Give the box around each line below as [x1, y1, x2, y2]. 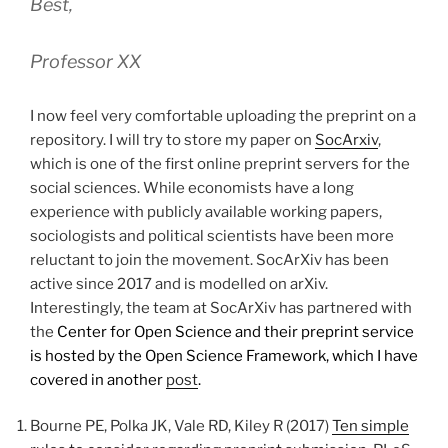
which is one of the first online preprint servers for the [30, 154, 410, 173]
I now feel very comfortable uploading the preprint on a [30, 106, 416, 125]
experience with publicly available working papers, [30, 202, 382, 221]
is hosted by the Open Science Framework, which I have [30, 346, 418, 365]
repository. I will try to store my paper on [30, 130, 315, 149]
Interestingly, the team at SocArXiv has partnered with [30, 298, 412, 317]
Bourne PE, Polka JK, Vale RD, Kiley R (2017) [30, 417, 332, 436]
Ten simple [332, 417, 409, 436]
